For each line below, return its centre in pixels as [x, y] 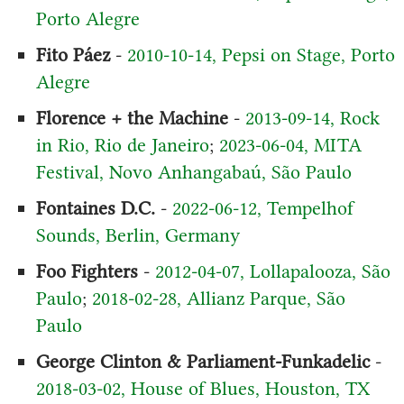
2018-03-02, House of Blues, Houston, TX [203, 388]
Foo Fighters [87, 271]
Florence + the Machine [132, 117]
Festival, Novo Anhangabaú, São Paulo [193, 171]
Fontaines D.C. [95, 207]
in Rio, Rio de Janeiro [122, 144]
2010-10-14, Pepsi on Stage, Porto [261, 54]
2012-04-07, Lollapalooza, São [272, 271]
